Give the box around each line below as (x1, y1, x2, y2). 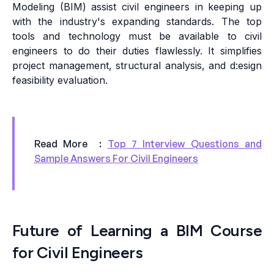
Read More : (34, 138, 108, 150)
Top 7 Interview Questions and (107, 138, 262, 150)
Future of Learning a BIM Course (12, 221, 262, 241)
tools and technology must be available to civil (12, 30, 262, 43)
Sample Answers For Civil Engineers (34, 152, 198, 165)
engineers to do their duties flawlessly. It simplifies (12, 45, 262, 57)
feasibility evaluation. (12, 74, 111, 87)
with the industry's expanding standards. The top (12, 15, 262, 28)
